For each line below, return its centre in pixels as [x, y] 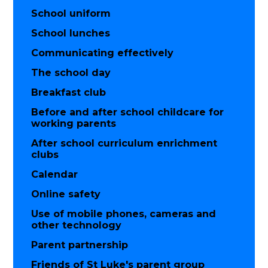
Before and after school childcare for [128, 112]
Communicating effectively [103, 53]
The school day [71, 73]
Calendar [55, 175]
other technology [77, 226]
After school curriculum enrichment [124, 144]
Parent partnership [80, 245]
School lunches [71, 33]
